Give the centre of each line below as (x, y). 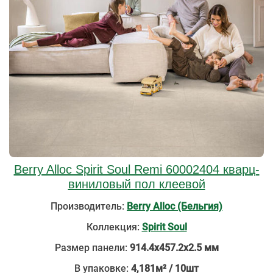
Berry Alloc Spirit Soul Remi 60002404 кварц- (136, 169)
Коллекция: (113, 227)
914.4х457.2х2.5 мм (174, 248)
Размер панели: (92, 248)
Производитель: (89, 206)
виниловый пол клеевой (136, 184)
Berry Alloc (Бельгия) (175, 206)
